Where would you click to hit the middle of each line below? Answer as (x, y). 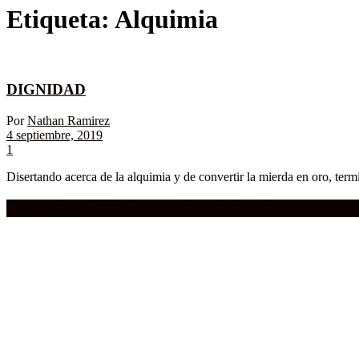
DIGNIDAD (46, 90)
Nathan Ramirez (69, 120)
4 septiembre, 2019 (54, 135)
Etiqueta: (61, 20)
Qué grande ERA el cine (181, 208)
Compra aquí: (53, 208)
